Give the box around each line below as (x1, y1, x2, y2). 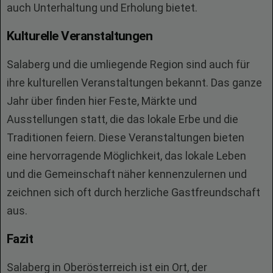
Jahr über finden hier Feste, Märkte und (7, 94, 197, 107)
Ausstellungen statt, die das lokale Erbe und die (7, 113, 238, 126)
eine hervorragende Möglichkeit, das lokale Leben (7, 149, 246, 162)
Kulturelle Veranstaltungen (7, 29, 153, 43)
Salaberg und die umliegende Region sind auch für (7, 58, 250, 71)
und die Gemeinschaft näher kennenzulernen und (7, 168, 247, 180)
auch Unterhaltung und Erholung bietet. (7, 1, 197, 14)
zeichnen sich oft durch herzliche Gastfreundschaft (7, 186, 260, 199)
